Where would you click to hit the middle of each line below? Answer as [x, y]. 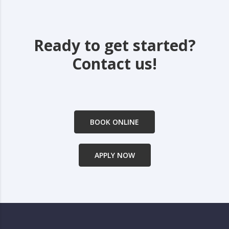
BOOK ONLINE [114, 122]
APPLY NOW [114, 155]
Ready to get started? [114, 45]
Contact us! [114, 64]
